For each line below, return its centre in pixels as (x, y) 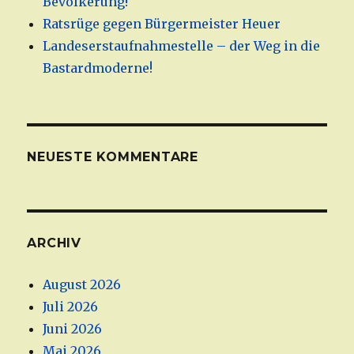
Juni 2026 (73, 329)
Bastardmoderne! (98, 68)
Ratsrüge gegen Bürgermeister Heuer (162, 24)
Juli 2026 (71, 307)
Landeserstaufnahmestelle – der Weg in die (182, 46)
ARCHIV (54, 243)
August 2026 (82, 285)
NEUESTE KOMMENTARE (113, 157)
